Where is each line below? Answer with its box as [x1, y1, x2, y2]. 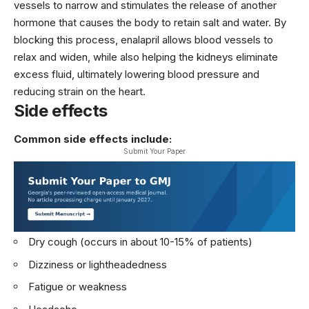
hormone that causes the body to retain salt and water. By [14, 15, 286, 29]
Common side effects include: [14, 132, 172, 146]
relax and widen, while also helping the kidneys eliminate [14, 50, 278, 63]
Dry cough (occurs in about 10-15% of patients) [28, 235, 252, 249]
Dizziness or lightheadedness [28, 257, 167, 271]
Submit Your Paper [123, 147, 186, 156]
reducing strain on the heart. [14, 84, 146, 98]
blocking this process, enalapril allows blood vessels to [14, 32, 273, 46]
